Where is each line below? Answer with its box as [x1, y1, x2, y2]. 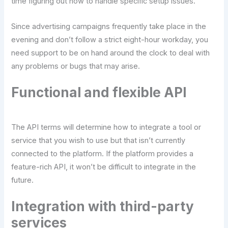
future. [11, 175, 34, 185]
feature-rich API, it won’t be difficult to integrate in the [11, 162, 196, 172]
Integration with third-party [11, 198, 194, 215]
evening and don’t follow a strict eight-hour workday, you [11, 35, 209, 44]
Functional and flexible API [11, 84, 187, 100]
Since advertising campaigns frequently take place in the [11, 21, 207, 31]
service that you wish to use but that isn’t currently [11, 135, 186, 145]
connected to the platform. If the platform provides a [11, 149, 194, 158]
